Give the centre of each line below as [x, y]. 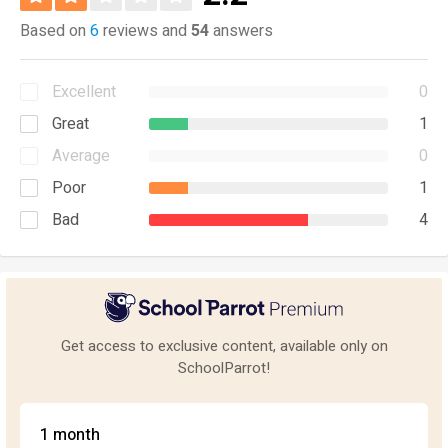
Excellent [84, 92]
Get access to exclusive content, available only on [224, 345]
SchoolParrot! [224, 367]
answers [241, 31]
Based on [55, 31]
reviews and [145, 31]
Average [81, 156]
